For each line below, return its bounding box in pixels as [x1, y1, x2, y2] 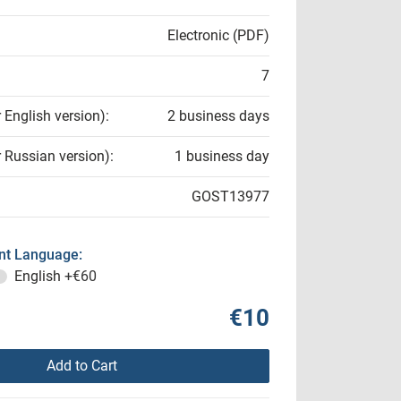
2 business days [167, 107, 269, 124]
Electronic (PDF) [167, 27, 269, 44]
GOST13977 [192, 188, 269, 205]
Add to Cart [46, 357, 117, 374]
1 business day [175, 148, 269, 165]
